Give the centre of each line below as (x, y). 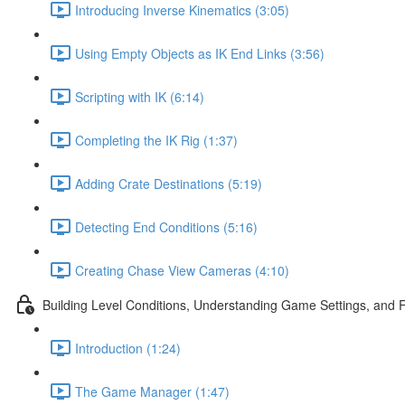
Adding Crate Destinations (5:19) (169, 183)
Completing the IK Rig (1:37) (156, 140)
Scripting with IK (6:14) (140, 96)
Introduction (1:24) (128, 348)
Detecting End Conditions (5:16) (166, 226)
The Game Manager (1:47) (152, 391)
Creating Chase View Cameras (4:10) (182, 270)
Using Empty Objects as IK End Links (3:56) (200, 53)
